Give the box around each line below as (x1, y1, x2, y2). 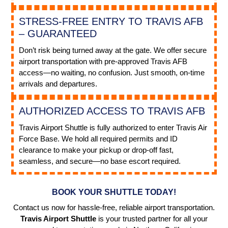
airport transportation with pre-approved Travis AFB (19, 56, 188, 66)
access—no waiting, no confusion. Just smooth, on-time (19, 68, 205, 77)
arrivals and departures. (19, 79, 98, 88)
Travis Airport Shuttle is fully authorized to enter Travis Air (19, 123, 208, 132)
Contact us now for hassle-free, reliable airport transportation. (13, 203, 215, 212)
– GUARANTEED (19, 27, 97, 39)
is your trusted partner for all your (96, 214, 208, 223)
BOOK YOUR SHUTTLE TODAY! (52, 187, 176, 196)
